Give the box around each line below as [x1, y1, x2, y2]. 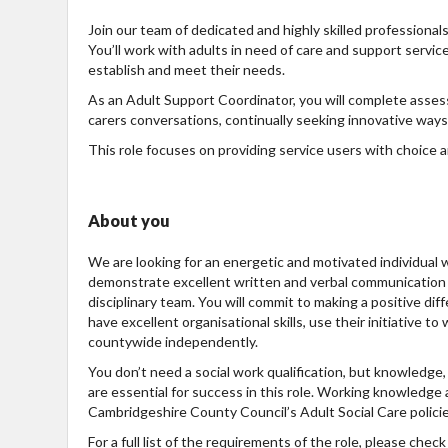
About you [88, 211, 170, 231]
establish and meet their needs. [88, 61, 285, 79]
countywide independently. [88, 333, 258, 351]
